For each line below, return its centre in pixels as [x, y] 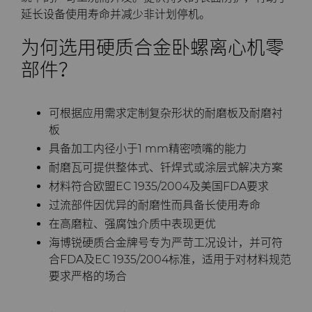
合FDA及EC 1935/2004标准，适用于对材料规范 [170, 259]
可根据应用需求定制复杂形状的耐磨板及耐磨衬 [166, 113]
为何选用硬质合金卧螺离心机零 [153, 48]
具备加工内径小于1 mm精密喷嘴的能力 [148, 149]
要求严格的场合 [88, 276]
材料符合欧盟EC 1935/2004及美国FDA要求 [159, 186]
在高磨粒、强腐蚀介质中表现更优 [132, 224]
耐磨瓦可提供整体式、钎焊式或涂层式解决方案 [166, 167]
